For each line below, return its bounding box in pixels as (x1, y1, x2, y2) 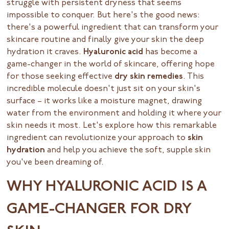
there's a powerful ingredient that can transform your (7, 24, 219, 32)
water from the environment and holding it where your (7, 109, 222, 118)
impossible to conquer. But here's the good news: (7, 11, 200, 20)
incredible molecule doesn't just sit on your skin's (7, 85, 201, 94)
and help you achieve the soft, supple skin (45, 146, 211, 155)
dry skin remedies (114, 73, 184, 81)
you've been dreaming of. (7, 158, 104, 167)
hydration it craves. (7, 48, 84, 57)
